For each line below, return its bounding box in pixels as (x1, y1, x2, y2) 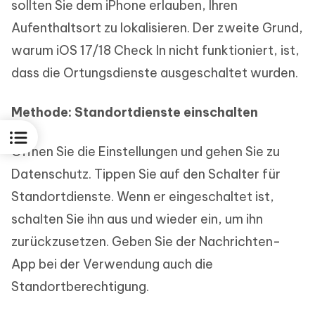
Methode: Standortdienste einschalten (11, 103, 258, 120)
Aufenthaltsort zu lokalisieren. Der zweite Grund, (11, 19, 303, 36)
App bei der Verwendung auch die (11, 255, 213, 272)
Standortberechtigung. (11, 278, 149, 295)
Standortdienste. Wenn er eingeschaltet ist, (11, 188, 274, 205)
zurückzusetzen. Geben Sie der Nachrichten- (11, 233, 281, 250)
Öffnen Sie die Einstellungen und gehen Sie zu (11, 143, 280, 160)
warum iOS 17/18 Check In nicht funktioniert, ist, (11, 41, 300, 58)
